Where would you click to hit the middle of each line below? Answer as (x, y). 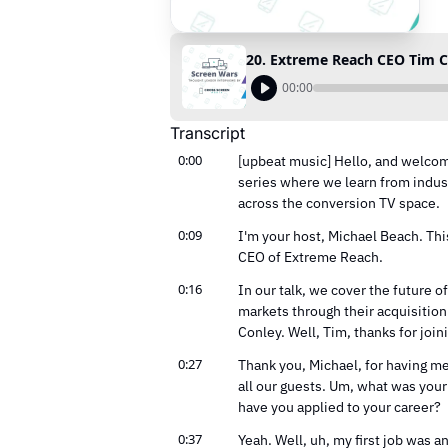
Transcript (207, 133)
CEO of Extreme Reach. (310, 257)
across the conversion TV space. (339, 203)
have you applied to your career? (339, 407)
